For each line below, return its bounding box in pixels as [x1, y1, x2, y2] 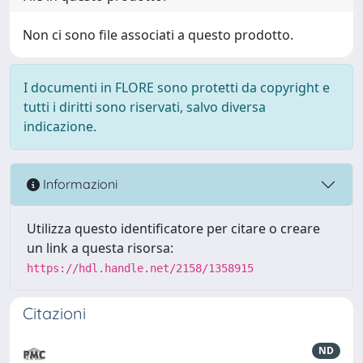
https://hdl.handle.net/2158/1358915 [27, 261, 254, 275]
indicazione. [23, 117, 96, 135]
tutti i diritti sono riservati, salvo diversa [23, 97, 266, 116]
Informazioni [40, 176, 117, 193]
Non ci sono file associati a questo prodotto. [23, 25, 293, 44]
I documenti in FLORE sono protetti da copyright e [23, 78, 330, 96]
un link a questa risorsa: [27, 238, 173, 257]
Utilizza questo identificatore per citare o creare [27, 219, 320, 237]
